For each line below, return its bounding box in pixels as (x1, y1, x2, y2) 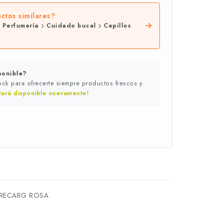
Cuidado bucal (44, 21, 98, 30)
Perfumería (2, 21, 41, 30)
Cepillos (101, 21, 131, 30)
